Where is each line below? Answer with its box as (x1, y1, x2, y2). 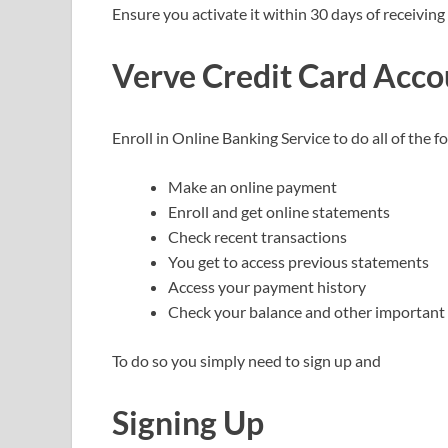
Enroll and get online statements (168, 202, 390, 222)
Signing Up (112, 402, 264, 442)
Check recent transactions (168, 227, 347, 247)
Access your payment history (168, 277, 366, 297)
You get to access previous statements (168, 252, 429, 272)
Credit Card (202, 56, 367, 96)
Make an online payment (168, 177, 337, 197)
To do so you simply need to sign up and (112, 351, 381, 371)
